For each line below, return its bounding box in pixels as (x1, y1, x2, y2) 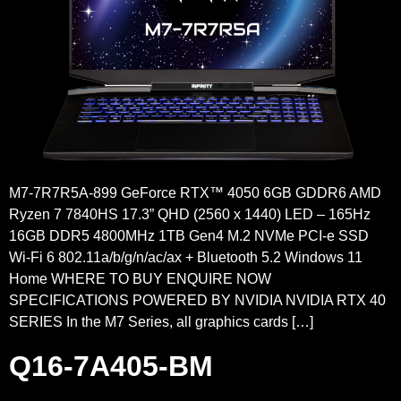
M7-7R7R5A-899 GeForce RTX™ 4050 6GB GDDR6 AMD (9, 185, 381, 201)
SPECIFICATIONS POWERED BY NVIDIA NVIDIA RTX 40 (9, 293, 386, 309)
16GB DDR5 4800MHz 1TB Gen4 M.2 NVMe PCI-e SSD (9, 228, 369, 244)
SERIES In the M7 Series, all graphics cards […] (9, 314, 313, 330)
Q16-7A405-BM (9, 349, 213, 382)
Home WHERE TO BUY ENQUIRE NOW (9, 271, 271, 287)
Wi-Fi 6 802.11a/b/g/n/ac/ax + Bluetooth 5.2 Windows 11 (9, 250, 363, 266)
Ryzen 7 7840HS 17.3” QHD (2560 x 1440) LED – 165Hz (9, 207, 371, 223)
